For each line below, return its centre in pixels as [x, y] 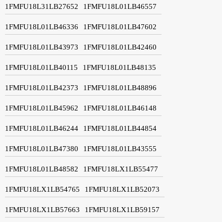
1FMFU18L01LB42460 [120, 47]
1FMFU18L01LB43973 [42, 47]
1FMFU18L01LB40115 [41, 67]
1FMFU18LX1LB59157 [122, 209]
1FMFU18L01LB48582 [42, 169]
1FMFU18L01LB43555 [120, 148]
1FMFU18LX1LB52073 [122, 189]
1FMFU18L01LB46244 [42, 128]
